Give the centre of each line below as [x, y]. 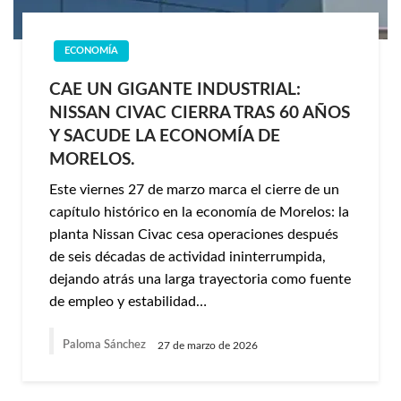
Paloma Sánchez [106, 345]
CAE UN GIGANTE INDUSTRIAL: [175, 90]
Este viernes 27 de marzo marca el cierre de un [194, 190]
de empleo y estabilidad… [128, 302]
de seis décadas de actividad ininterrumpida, [188, 257]
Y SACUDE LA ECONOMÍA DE [165, 137]
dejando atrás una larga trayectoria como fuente [200, 279]
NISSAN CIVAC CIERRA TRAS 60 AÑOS [200, 113]
